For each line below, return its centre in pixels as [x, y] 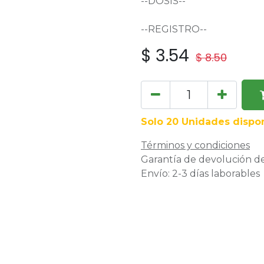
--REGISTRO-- [174, 29]
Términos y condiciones [195, 145]
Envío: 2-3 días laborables [200, 174]
